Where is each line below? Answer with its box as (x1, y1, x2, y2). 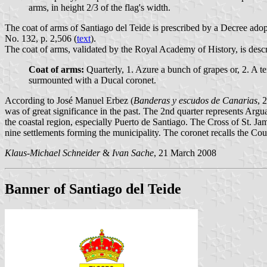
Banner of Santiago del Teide (5, 181, 181, 197)
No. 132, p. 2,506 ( (5, 33, 77, 44)
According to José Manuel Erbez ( (5, 95, 133, 105)
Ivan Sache (112, 147, 154, 158)
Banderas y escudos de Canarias (133, 95, 257, 105)
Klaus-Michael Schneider (5, 147, 100, 158)
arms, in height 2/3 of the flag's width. (29, 2, 170, 13)
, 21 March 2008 (154, 147, 216, 158)
